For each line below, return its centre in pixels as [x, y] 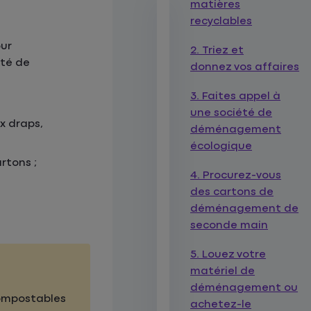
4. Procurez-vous [236, 175]
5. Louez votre [228, 254]
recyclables [221, 21]
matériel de [223, 271]
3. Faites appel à [236, 96]
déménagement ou [244, 288]
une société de [232, 113]
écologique [221, 146]
